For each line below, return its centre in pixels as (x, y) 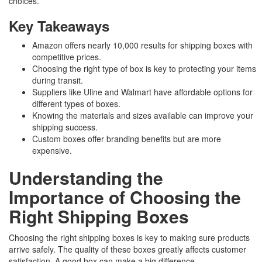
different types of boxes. (76, 104)
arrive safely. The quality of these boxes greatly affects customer (127, 249)
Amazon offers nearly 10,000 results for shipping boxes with (142, 45)
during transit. (58, 80)
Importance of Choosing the (125, 197)
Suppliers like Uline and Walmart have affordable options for (142, 92)
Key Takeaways (59, 26)
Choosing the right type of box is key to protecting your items (144, 69)
